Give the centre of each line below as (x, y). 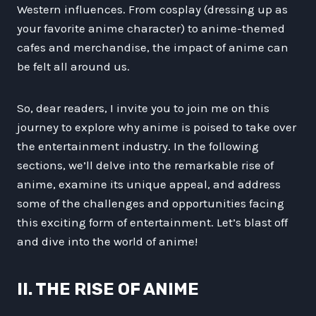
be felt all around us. (73, 66)
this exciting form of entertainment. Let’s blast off (152, 222)
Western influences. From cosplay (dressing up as (152, 9)
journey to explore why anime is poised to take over (157, 127)
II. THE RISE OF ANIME (108, 289)
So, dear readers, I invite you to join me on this (143, 108)
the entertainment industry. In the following (138, 146)
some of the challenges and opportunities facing (151, 203)
